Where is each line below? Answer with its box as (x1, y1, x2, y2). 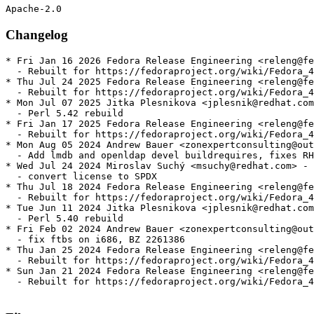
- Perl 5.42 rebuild (6, 108, 123, 119)
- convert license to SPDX (6, 171, 157, 182)
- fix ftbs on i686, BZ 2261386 (6, 234, 185, 245)
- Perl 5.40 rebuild (6, 213, 123, 224)
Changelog (6, 27, 68, 42)
